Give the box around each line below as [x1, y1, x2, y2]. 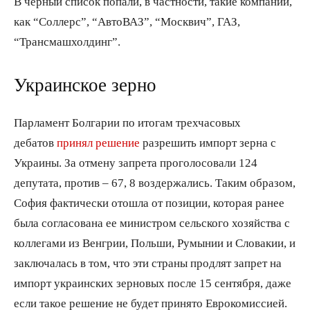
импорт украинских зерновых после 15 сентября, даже [14, 276, 291, 289]
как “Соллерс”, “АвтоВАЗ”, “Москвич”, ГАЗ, [14, 15, 240, 27]
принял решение [57, 136, 140, 148]
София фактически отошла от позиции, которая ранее [14, 196, 284, 208]
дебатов [14, 136, 57, 148]
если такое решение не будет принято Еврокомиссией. [14, 296, 287, 309]
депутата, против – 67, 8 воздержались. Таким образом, [14, 176, 295, 188]
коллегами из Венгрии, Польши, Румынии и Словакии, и [14, 236, 295, 248]
